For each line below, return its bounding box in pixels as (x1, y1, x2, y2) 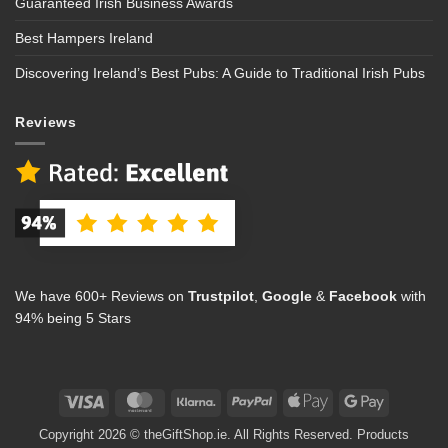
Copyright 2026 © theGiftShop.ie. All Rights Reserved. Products (39, 427, 409, 442)
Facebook (325, 288, 397, 305)
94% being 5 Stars (15, 310, 131, 327)
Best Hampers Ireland (15, 30, 153, 47)
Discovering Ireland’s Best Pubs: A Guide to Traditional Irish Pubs (15, 65, 425, 82)
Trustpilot (188, 288, 254, 305)
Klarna (215, 393, 252, 408)
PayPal (271, 393, 313, 408)
